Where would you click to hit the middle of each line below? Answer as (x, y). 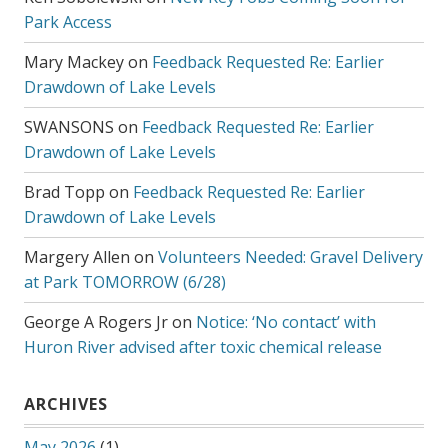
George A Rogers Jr (95, 322)
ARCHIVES (65, 404)
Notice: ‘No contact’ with (285, 322)
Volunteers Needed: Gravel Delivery (290, 257)
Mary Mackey (73, 62)
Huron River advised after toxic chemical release (202, 347)
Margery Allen (76, 257)
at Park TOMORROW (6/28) (124, 282)
